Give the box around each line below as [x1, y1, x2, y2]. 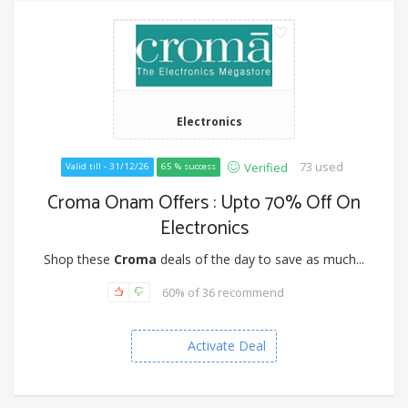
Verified [243, 159, 288, 177]
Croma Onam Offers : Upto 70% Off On [47, 188, 361, 219]
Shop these [44, 250, 114, 269]
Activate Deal [188, 337, 266, 355]
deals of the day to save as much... [157, 250, 364, 269]
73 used [299, 158, 343, 176]
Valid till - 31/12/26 [65, 160, 149, 173]
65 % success [160, 160, 216, 173]
